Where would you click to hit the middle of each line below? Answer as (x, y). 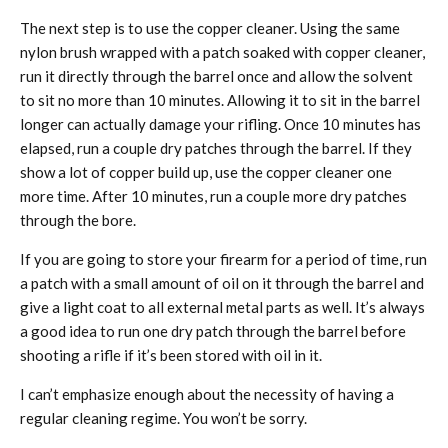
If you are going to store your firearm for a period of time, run (223, 259)
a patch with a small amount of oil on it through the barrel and (222, 283)
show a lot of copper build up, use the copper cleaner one (206, 172)
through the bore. (78, 220)
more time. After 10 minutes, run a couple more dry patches (213, 196)
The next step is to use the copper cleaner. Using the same (210, 28)
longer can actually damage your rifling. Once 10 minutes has (220, 124)
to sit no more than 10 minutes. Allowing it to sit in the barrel (220, 100)
